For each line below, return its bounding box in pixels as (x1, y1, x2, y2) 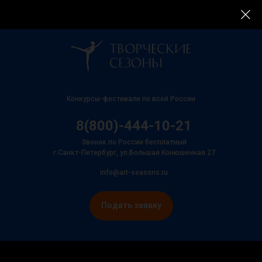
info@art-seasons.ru (100, 168, 168, 177)
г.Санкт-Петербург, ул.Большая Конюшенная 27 (53, 149, 215, 157)
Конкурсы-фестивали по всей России (67, 95, 195, 104)
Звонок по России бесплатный (81, 138, 187, 147)
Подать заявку (101, 201, 161, 211)
